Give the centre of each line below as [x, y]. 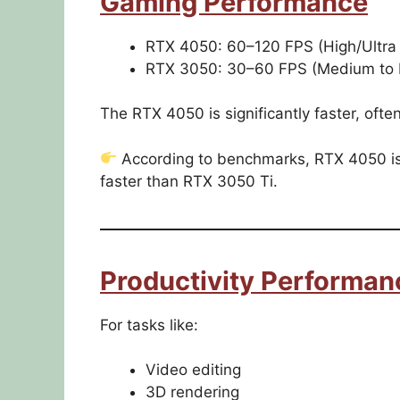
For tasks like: [149, 325]
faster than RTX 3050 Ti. [189, 181]
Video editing [193, 370]
